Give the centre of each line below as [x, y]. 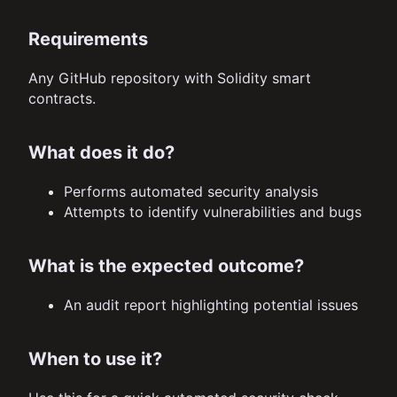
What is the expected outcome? [166, 266]
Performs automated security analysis [191, 192]
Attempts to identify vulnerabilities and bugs [213, 212]
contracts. [62, 99]
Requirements [88, 39]
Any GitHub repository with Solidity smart [170, 78]
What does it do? [101, 153]
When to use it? [95, 359]
